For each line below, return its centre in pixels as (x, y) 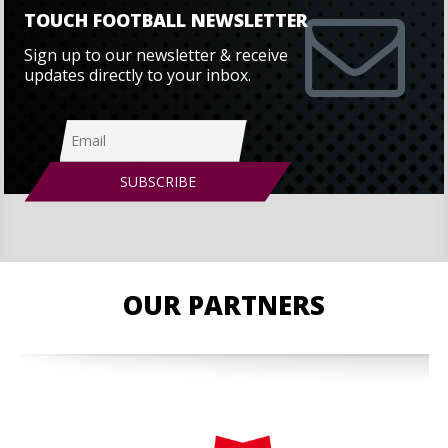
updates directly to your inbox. (138, 74)
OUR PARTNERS (224, 304)
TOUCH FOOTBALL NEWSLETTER (166, 19)
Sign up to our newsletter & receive (156, 54)
